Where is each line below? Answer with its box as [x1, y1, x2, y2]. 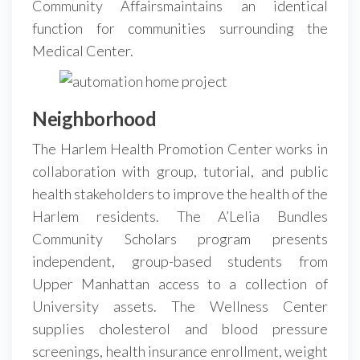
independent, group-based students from [32, 252, 328, 270]
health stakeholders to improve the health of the [32, 184, 328, 202]
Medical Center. [32, 41, 133, 59]
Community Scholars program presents [32, 229, 328, 247]
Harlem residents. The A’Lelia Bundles [32, 207, 328, 225]
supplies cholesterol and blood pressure [32, 319, 328, 337]
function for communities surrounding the [32, 18, 328, 37]
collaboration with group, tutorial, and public [32, 162, 328, 180]
